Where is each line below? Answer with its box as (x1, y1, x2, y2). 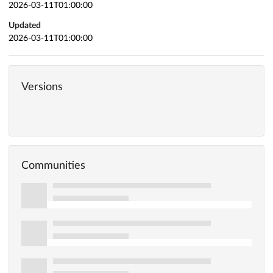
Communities (21, 160, 85, 172)
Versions (21, 82, 63, 93)
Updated (9, 21, 41, 30)
